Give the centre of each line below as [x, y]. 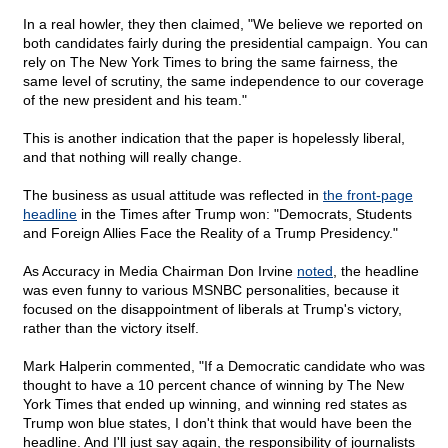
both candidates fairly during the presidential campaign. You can [225, 43]
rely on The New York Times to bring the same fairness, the [210, 62]
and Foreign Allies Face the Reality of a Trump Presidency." [210, 233]
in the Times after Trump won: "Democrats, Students [244, 214]
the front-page [368, 195]
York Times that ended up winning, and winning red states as [215, 404]
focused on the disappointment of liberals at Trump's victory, [212, 309]
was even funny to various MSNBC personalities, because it [211, 290]
